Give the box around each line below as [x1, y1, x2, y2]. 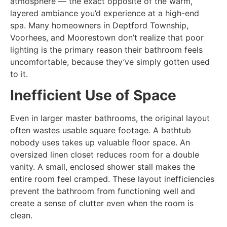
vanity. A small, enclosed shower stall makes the [10, 161, 195, 172]
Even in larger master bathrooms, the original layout [10, 112, 210, 123]
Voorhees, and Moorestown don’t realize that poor [10, 32, 204, 43]
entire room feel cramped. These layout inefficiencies [10, 173, 214, 184]
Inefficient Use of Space [10, 86, 176, 104]
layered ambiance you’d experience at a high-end [10, 8, 199, 18]
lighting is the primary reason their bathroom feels [10, 44, 203, 55]
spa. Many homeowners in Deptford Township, [10, 20, 188, 30]
